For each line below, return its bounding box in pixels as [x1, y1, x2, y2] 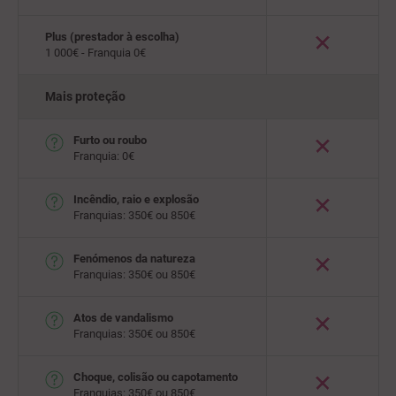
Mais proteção [45, 89, 126, 103]
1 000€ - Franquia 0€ [45, 46, 146, 59]
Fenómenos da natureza [73, 252, 195, 265]
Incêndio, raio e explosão [73, 193, 199, 206]
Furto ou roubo [73, 133, 147, 147]
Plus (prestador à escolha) [45, 30, 179, 43]
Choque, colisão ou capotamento [73, 370, 238, 384]
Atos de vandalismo [73, 311, 173, 324]
